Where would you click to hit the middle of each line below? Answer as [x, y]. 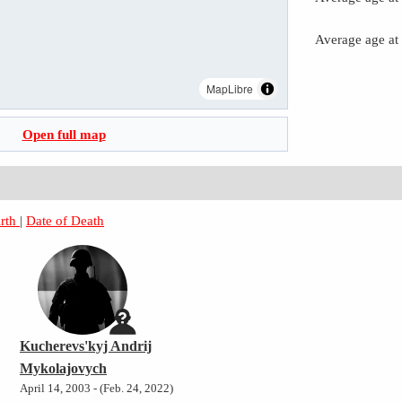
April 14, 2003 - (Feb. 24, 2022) [96, 389]
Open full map [64, 135]
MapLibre [230, 89]
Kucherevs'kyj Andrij [86, 346]
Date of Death [66, 221]
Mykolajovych [63, 369]
